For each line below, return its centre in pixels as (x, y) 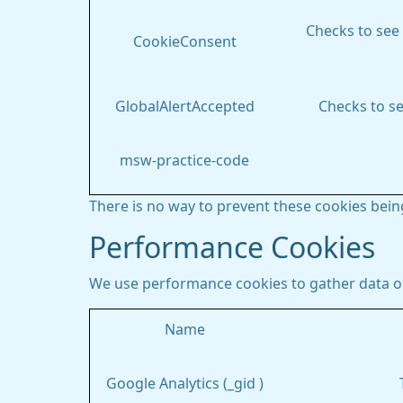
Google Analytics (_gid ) (184, 383)
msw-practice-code (184, 160)
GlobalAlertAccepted (184, 106)
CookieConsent (184, 41)
